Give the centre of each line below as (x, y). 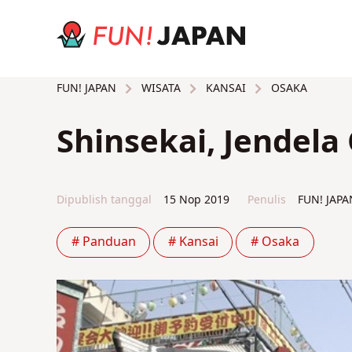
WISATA (159, 88)
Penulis (266, 200)
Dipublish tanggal (104, 200)
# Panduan (103, 242)
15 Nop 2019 (195, 200)
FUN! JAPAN (86, 89)
